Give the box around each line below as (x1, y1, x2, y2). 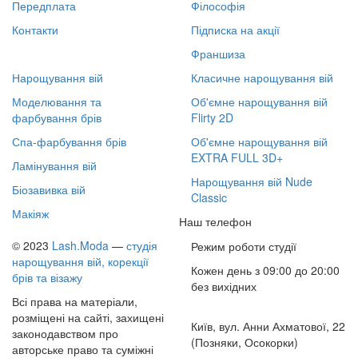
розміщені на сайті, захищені (12, 308, 164, 325)
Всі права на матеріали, (12, 292, 137, 309)
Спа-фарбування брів (12, 133, 126, 149)
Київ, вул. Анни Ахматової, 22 (191, 317, 345, 334)
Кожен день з (191, 261, 263, 278)
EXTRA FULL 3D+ (191, 149, 283, 165)
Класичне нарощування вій (191, 69, 333, 86)
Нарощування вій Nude (191, 173, 312, 189)
